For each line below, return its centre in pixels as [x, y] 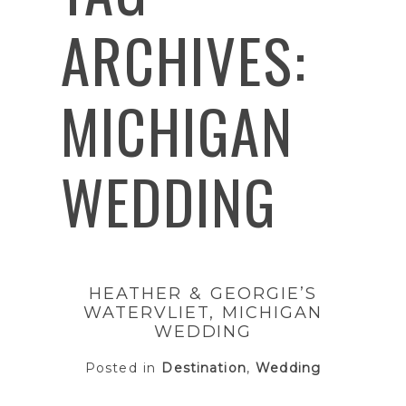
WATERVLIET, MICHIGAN [203, 313]
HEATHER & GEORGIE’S [203, 294]
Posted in [124, 368]
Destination [204, 368]
